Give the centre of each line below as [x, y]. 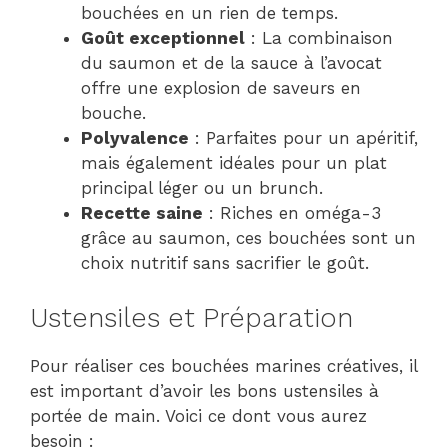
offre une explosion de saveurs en [221, 88]
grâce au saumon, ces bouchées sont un [248, 238]
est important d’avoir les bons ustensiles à [204, 390]
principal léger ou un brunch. [202, 188]
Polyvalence [135, 138]
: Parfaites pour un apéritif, [303, 138]
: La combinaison [319, 38]
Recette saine [142, 213]
